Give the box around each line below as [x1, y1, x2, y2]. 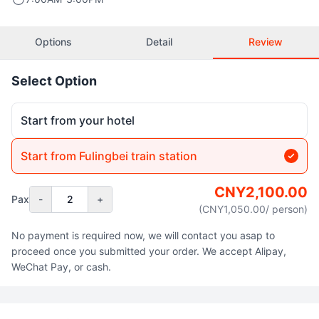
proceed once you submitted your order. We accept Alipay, [11, 245, 286, 257]
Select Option [11, 73, 97, 88]
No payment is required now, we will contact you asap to [11, 229, 275, 241]
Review [249, 36, 283, 48]
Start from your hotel [21, 113, 135, 127]
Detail [146, 36, 173, 48]
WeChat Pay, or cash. [11, 261, 111, 273]
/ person [266, 203, 304, 215]
